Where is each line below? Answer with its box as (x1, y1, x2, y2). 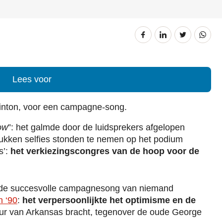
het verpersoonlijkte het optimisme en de (20, 195, 196, 205)
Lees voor (12, 74, 52, 85)
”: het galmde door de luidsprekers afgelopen (8, 122, 185, 133)
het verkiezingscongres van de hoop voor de (10, 146, 199, 157)
